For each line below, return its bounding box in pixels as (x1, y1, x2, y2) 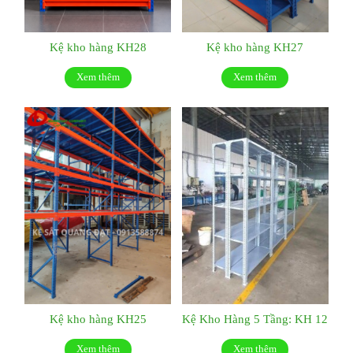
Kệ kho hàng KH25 (49, 312, 147, 325)
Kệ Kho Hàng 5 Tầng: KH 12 (182, 312, 329, 325)
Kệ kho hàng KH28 (49, 40, 147, 53)
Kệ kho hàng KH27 (206, 40, 304, 53)
